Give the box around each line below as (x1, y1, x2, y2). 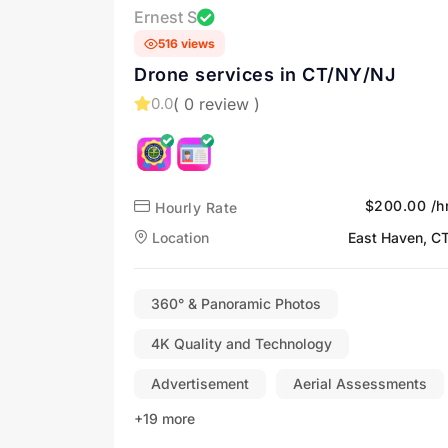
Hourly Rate (150, 199, 238, 216)
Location (148, 229, 209, 246)
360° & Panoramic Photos (151, 295, 321, 312)
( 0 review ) (173, 93, 260, 114)
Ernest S (134, 6, 197, 27)
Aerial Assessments (293, 375, 427, 392)
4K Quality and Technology (151, 335, 332, 352)
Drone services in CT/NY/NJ (134, 64, 395, 85)
